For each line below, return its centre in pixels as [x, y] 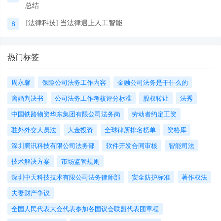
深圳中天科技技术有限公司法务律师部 [66, 177]
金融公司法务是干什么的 [153, 82]
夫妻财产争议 [31, 193]
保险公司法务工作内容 [74, 82]
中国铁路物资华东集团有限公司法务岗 [66, 114]
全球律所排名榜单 [130, 130]
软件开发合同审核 [132, 146]
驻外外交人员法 [34, 130]
